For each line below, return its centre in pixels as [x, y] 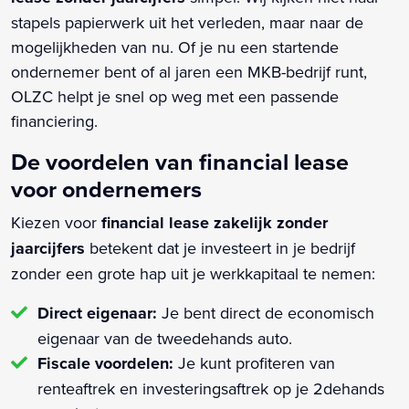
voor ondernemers [106, 189]
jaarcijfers [48, 248]
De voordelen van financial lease [180, 161]
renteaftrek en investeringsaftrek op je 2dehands [210, 388]
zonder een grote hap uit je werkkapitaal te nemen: [193, 273]
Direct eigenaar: [97, 313]
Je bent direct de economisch [265, 312]
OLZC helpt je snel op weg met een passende [175, 96]
